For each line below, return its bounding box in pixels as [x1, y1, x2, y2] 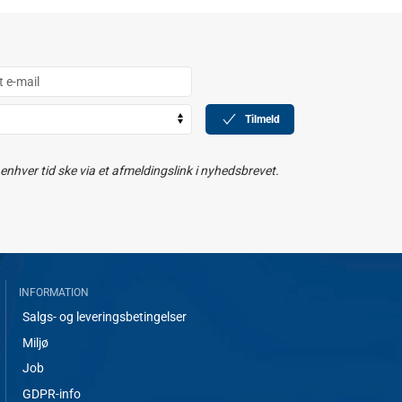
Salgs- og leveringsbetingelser [22, 310, 187, 325]
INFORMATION [19, 285, 89, 299]
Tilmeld [244, 112, 280, 126]
